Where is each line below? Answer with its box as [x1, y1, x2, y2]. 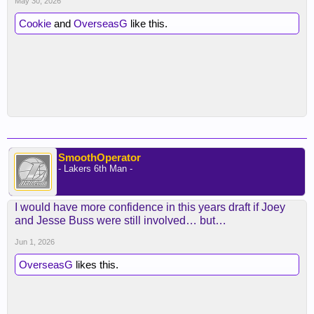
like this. [128, 18, 168, 29]
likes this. [73, 259, 118, 271]
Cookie [19, 18, 51, 29]
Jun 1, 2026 [15, 238, 55, 246]
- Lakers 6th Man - [58, 163, 132, 174]
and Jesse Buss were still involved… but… [15, 214, 226, 226]
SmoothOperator [58, 151, 141, 163]
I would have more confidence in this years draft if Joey [15, 201, 285, 213]
